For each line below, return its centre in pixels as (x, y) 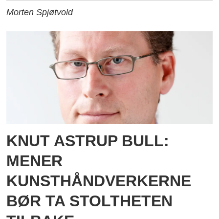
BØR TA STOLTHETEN (90, 201)
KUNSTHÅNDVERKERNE (99, 181)
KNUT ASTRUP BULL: (88, 141)
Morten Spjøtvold (40, 12)
